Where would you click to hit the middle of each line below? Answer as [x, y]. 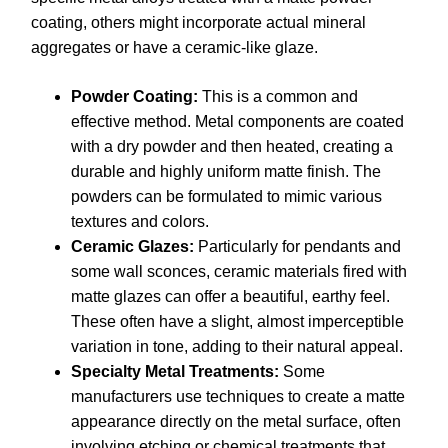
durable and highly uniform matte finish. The [226, 172]
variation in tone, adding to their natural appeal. [237, 347]
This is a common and [278, 97]
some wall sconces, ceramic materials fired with [239, 272]
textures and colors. [140, 222]
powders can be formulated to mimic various [226, 197]
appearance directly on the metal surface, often [236, 422]
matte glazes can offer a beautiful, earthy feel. [230, 297]
